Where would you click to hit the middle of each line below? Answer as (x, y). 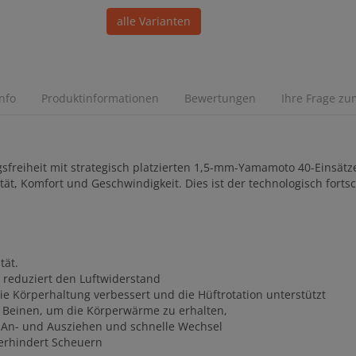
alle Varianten (154, 21)
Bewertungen (220, 99)
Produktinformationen (100, 99)
